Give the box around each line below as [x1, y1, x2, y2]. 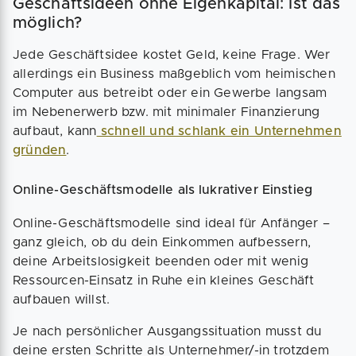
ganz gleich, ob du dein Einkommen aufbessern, [13, 236, 311, 250]
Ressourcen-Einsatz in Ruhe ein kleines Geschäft [13, 274, 315, 288]
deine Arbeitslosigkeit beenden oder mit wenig [13, 255, 309, 269]
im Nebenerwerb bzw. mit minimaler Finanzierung [13, 106, 320, 119]
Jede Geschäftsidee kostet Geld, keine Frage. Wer [13, 48, 331, 62]
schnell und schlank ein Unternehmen [96, 125, 342, 138]
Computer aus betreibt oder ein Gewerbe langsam [13, 87, 327, 100]
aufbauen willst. [13, 293, 110, 307]
